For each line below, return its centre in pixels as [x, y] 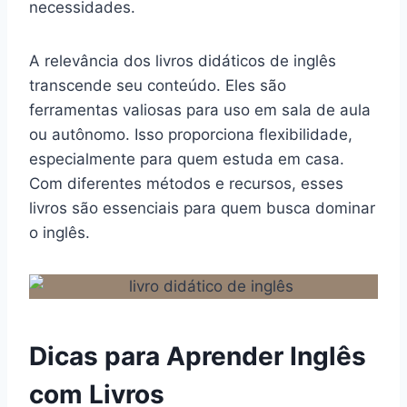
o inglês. [60, 232]
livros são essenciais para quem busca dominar [202, 208]
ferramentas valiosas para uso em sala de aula [200, 109]
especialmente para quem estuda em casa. [187, 159]
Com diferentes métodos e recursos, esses [186, 183]
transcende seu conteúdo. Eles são [158, 85]
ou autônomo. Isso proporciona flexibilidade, [191, 134]
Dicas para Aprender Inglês [198, 356]
